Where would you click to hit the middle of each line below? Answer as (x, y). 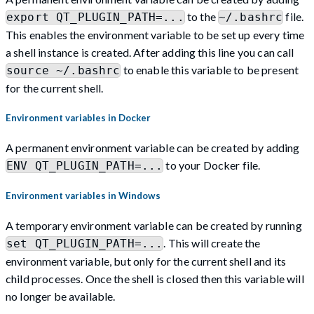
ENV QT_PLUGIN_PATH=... (85, 166)
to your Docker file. (212, 165)
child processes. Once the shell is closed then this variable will (155, 279)
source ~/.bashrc (63, 70)
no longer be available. (61, 296)
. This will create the (212, 243)
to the (201, 16)
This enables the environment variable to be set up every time (155, 34)
